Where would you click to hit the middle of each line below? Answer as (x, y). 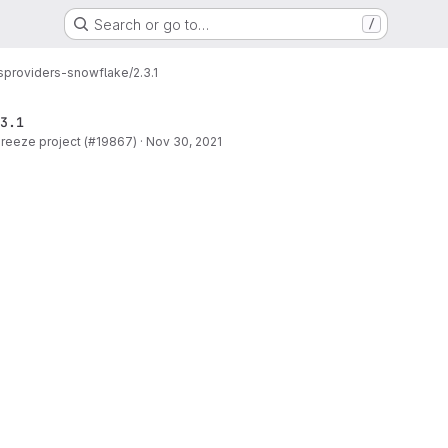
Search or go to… (151, 24)
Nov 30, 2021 (184, 141)
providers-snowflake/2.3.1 (81, 72)
